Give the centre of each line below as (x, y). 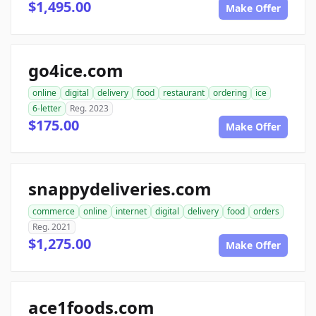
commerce (54, 211)
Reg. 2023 (89, 108)
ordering (230, 93)
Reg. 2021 (52, 227)
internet (131, 211)
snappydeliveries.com (120, 189)
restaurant (184, 93)
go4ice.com (76, 70)
